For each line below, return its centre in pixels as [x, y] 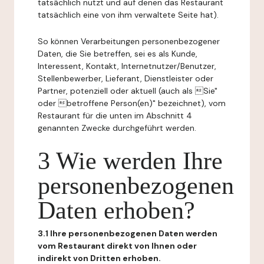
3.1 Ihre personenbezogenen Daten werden [128, 233]
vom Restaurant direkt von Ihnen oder [117, 246]
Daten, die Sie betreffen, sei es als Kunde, [118, 54]
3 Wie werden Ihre [130, 161]
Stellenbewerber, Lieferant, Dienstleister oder [126, 78]
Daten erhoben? [116, 210]
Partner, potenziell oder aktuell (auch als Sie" [128, 91]
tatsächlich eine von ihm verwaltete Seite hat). [128, 15]
